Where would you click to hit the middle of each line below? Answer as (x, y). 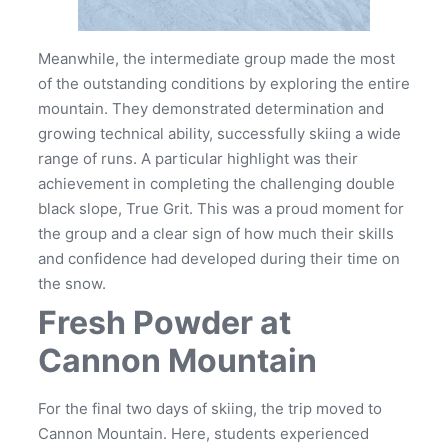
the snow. (72, 284)
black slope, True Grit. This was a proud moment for (221, 209)
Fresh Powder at (164, 323)
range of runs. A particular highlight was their (198, 159)
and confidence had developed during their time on (219, 259)
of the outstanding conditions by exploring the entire (224, 84)
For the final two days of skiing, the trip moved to (210, 409)
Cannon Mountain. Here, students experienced (203, 434)
